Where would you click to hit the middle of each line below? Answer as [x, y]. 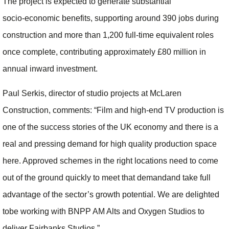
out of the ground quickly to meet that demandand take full [107, 177]
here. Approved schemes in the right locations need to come [110, 161]
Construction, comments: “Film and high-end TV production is [113, 110]
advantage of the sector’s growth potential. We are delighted [111, 194]
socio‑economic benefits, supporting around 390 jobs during [111, 18]
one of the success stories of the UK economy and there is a [110, 127]
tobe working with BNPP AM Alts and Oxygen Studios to [104, 211]
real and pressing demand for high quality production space [110, 144]
